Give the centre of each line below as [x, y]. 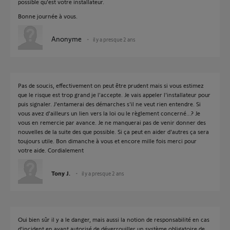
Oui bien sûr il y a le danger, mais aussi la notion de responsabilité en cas [114, 219]
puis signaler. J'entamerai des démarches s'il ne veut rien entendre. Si [109, 104]
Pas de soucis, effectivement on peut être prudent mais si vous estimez [111, 85]
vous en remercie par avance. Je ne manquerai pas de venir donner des [112, 122]
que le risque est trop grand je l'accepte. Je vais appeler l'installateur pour [114, 94]
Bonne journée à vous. [48, 16]
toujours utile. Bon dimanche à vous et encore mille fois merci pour [107, 141]
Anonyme [66, 39]
